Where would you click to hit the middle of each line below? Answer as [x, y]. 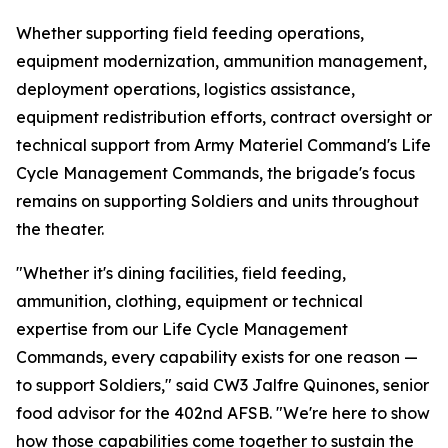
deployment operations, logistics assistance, [185, 89]
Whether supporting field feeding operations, [190, 33]
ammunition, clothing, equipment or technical [189, 301]
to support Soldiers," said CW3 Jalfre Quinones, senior [222, 385]
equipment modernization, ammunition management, [221, 61]
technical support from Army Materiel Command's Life [223, 145]
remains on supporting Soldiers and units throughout [217, 201]
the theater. [60, 229]
